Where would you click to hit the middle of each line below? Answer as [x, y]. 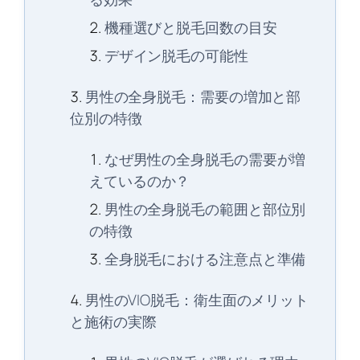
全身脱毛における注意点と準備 [205, 259]
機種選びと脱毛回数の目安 [190, 28]
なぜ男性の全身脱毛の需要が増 [205, 160]
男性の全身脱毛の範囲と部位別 [205, 209]
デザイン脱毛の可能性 [176, 56]
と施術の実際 [113, 322]
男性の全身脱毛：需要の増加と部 [193, 97]
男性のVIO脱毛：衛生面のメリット [197, 300]
